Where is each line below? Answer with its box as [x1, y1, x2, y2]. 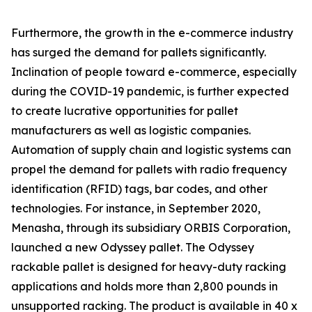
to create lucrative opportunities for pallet [11, 104, 238, 118]
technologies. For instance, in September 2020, [11, 201, 260, 216]
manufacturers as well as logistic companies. [11, 123, 251, 138]
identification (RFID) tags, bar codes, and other [11, 182, 267, 196]
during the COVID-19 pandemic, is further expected [11, 84, 289, 99]
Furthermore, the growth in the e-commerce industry [11, 26, 293, 40]
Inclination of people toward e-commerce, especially [11, 65, 297, 79]
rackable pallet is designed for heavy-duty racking [11, 260, 286, 274]
